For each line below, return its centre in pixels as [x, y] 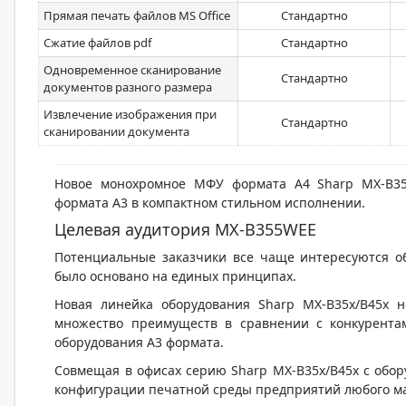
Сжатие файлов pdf [97, 43]
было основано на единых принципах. [176, 276]
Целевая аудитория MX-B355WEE [186, 229]
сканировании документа [116, 131]
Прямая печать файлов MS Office [137, 15]
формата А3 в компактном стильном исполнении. [210, 203]
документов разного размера [128, 87]
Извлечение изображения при [130, 114]
